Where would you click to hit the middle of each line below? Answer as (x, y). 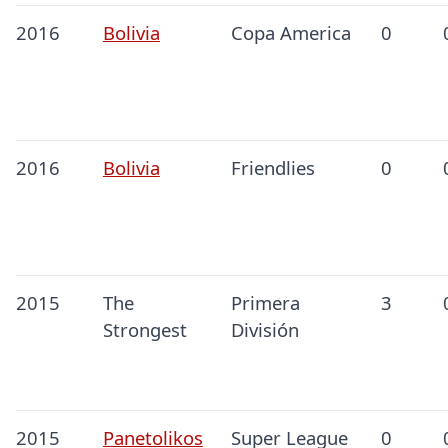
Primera (265, 303)
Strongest (144, 330)
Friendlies (272, 168)
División (264, 330)
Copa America (290, 33)
